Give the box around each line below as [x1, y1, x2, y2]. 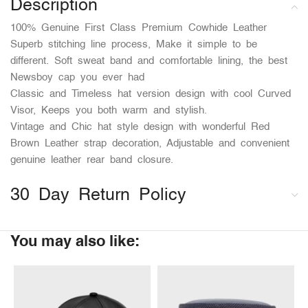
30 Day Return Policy [10, 188, 186, 204]
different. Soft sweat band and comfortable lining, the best [10, 56, 287, 67]
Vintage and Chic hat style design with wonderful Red [10, 122, 269, 133]
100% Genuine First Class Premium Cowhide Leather [10, 23, 267, 34]
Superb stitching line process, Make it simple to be [10, 40, 257, 50]
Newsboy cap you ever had [10, 73, 144, 83]
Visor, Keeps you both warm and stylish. [10, 106, 207, 116]
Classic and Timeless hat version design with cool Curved [10, 89, 291, 100]
